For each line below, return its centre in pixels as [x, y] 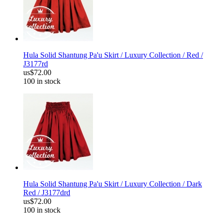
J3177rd [36, 64]
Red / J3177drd [47, 193]
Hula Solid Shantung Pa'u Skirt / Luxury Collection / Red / [113, 55]
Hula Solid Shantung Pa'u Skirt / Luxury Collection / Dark [113, 184]
